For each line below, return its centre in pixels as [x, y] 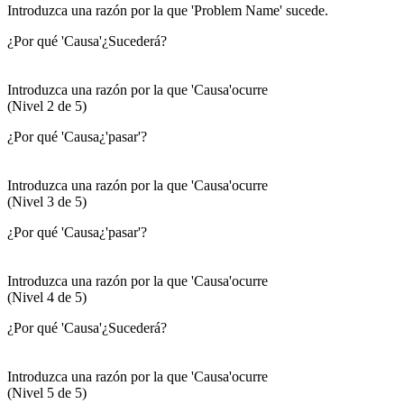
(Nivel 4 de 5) [47, 298]
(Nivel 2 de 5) [47, 106]
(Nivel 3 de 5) [47, 202]
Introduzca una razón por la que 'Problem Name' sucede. [168, 11]
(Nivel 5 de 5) [47, 393]
